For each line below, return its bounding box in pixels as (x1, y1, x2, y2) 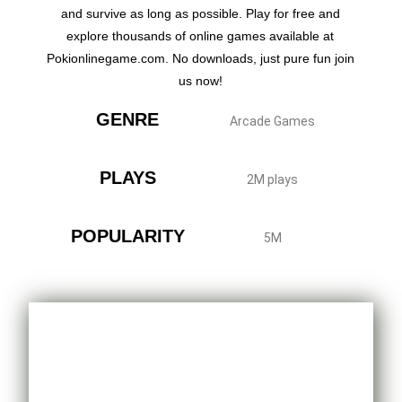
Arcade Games (230, 114, 316, 129)
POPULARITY (70, 226, 185, 247)
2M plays (247, 172, 299, 188)
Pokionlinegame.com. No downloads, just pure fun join (46, 51, 354, 66)
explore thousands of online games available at (66, 29, 334, 44)
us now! (178, 74, 223, 89)
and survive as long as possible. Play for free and (60, 6, 340, 22)
